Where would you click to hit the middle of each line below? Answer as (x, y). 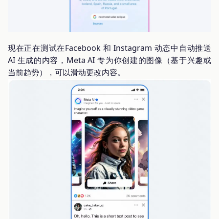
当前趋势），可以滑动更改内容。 (66, 73)
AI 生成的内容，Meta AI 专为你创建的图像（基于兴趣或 (109, 60)
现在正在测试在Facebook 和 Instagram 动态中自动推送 (109, 48)
